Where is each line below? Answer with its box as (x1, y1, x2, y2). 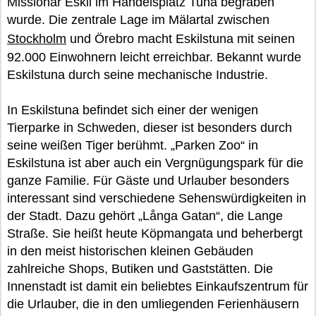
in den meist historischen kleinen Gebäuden (7, 244, 253, 258)
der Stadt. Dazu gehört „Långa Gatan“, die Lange (7, 209, 283, 223)
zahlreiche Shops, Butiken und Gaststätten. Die (7, 262, 273, 276)
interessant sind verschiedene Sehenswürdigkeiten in (7, 191, 306, 205)
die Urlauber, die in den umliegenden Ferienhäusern (7, 297, 299, 311)
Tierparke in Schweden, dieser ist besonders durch (7, 121, 292, 135)
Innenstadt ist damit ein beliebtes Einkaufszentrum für (7, 279, 308, 293)
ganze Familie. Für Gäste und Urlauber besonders (7, 174, 289, 188)
